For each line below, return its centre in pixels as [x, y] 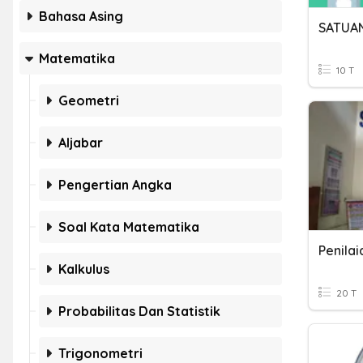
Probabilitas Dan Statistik [139, 311]
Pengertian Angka [115, 185]
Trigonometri [100, 353]
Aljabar [81, 143]
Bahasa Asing [81, 16]
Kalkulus [84, 269]
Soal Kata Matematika [129, 227]
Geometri [89, 100]
